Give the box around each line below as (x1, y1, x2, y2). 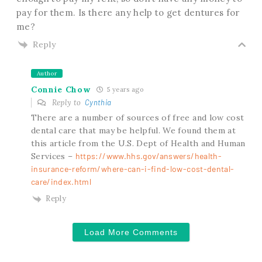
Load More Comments (84, 227, 178, 237)
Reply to (50, 98, 85, 108)
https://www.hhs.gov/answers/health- (75, 151, 222, 161)
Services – (30, 151, 75, 162)
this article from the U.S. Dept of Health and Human (30, 138, 246, 149)
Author (36, 70, 57, 78)
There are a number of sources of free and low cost (30, 112, 244, 123)
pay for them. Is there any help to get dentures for (16, 6, 240, 18)
